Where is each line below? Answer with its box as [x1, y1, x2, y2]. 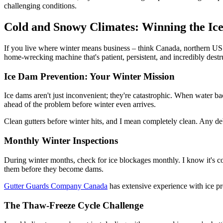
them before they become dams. [4, 164, 104, 173]
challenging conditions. [4, 1, 77, 10]
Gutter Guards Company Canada [4, 181, 108, 190]
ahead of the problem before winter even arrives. [4, 100, 156, 109]
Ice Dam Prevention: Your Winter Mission [4, 71, 175, 82]
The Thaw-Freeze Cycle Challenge [4, 200, 143, 211]
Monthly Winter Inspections [4, 135, 118, 146]
